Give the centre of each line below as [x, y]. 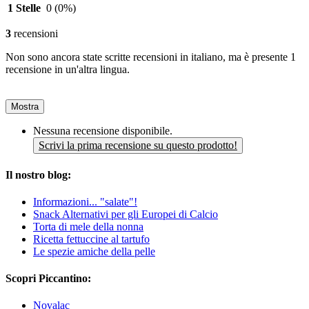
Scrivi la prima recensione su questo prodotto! [138, 146]
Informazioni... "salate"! [85, 201]
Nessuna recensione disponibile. [103, 131]
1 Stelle [24, 8]
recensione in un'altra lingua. [68, 70]
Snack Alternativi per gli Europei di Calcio [126, 214]
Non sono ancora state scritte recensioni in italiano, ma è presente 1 [151, 57]
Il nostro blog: [38, 175]
